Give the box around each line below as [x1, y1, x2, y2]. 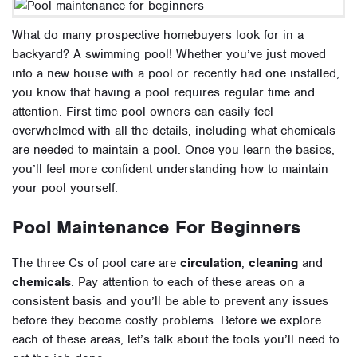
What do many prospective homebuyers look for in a [12, 27, 304, 43]
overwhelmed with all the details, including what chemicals [12, 123, 335, 139]
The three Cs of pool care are [12, 254, 180, 271]
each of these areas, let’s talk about [12, 331, 212, 347]
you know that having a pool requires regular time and [12, 84, 315, 100]
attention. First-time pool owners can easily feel [12, 104, 273, 120]
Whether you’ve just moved [176, 46, 326, 62]
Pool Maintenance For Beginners [12, 215, 300, 239]
